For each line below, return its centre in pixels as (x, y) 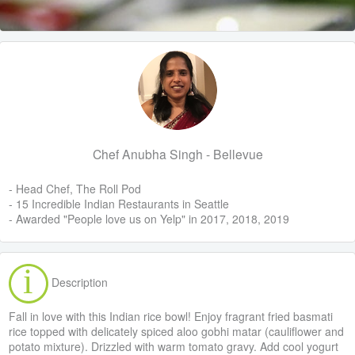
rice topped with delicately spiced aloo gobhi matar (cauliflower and (177, 332)
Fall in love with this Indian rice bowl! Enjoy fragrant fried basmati (171, 317)
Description (78, 282)
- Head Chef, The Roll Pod (75, 189)
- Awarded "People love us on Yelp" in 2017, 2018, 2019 (149, 219)
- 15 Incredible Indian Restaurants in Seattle (119, 204)
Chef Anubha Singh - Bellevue (177, 154)
